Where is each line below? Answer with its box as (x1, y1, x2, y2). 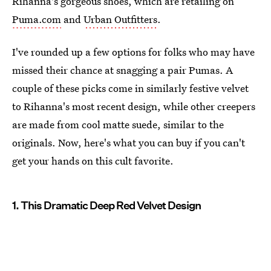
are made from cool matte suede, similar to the (12, 117, 224, 131)
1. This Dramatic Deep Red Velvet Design (12, 199, 201, 212)
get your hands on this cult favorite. (12, 154, 174, 168)
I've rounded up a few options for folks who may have (12, 45, 255, 59)
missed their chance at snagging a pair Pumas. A (12, 63, 233, 77)
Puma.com (12, 12, 61, 26)
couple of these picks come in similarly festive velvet (12, 81, 249, 95)
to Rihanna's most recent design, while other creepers (12, 99, 255, 113)
